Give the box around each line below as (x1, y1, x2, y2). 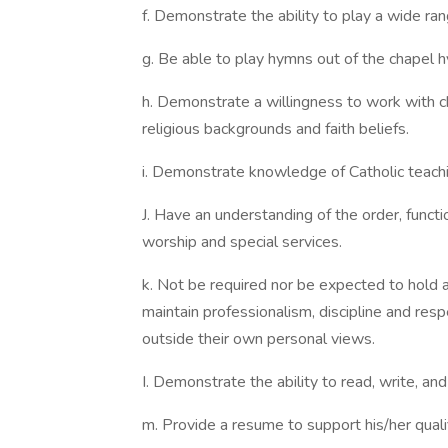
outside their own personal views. (142, 328, 375, 350)
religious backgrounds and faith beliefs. (142, 118, 409, 140)
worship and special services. (142, 231, 342, 253)
